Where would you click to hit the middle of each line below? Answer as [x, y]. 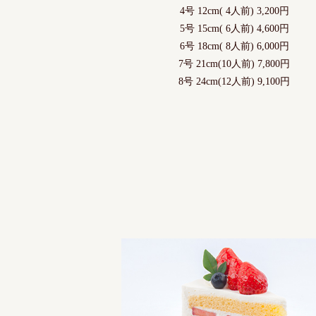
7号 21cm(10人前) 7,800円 [234, 63]
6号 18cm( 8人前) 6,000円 [234, 46]
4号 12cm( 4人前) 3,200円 [234, 11]
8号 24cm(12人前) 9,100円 [234, 81]
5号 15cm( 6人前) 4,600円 [234, 28]
